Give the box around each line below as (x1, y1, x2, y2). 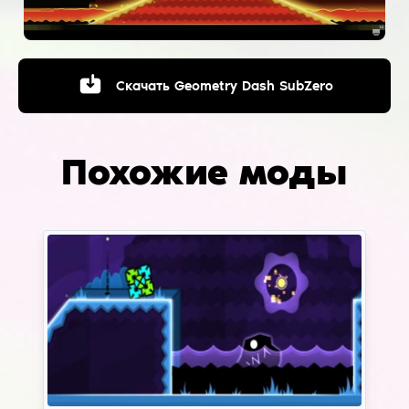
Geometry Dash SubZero (174, 78, 333, 95)
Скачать (116, 78, 170, 95)
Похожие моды (61, 150, 348, 194)
